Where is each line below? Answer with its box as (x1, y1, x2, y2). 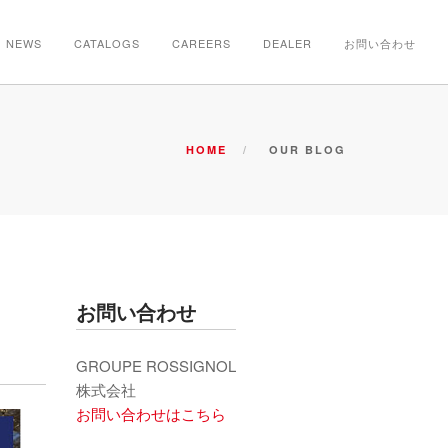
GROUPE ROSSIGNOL (76, 355, 236, 376)
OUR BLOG (269, 142, 346, 157)
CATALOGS (74, 35, 140, 51)
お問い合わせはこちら (76, 403, 226, 424)
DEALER (263, 35, 312, 51)
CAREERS (172, 35, 231, 51)
